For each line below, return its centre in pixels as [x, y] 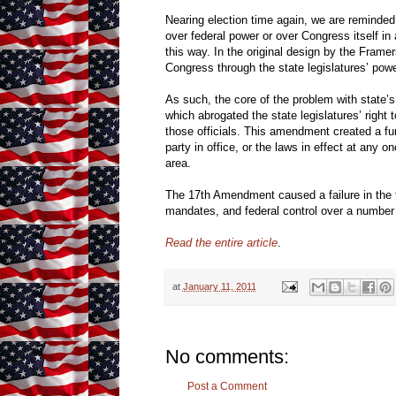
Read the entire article [221, 243]
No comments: [227, 356]
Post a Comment [227, 386]
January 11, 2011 [219, 286]
